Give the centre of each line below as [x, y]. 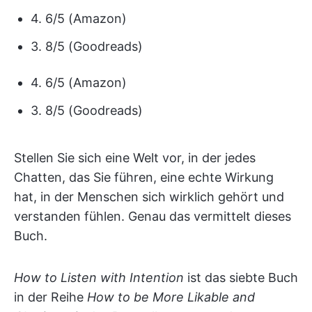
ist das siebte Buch [243, 277]
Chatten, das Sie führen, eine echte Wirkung [144, 177]
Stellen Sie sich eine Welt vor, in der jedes [135, 157]
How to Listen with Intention [101, 277]
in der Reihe [49, 297]
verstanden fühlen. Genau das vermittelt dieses [153, 216]
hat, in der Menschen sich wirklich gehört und [149, 196]
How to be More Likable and [169, 297]
